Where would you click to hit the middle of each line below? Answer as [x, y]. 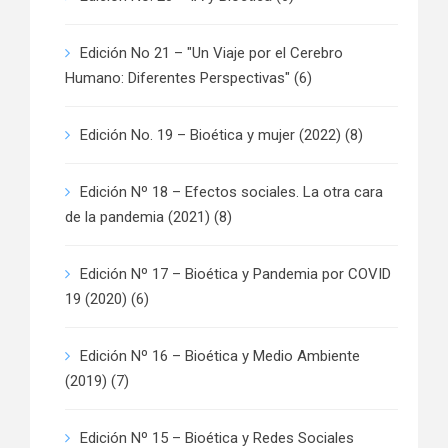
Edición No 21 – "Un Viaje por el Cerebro [211, 53]
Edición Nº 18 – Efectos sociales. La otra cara [231, 192]
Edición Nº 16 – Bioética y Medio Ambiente [220, 356]
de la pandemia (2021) [137, 217]
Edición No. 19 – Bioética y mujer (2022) [210, 135]
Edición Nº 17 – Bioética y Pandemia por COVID [235, 274]
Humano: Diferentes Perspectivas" [177, 78]
